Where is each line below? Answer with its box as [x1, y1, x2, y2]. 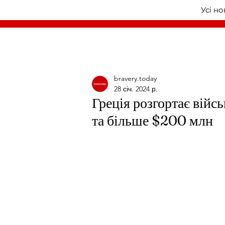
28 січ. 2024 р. [114, 84, 158, 93]
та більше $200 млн [92, 112, 213, 129]
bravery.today [114, 74, 157, 83]
